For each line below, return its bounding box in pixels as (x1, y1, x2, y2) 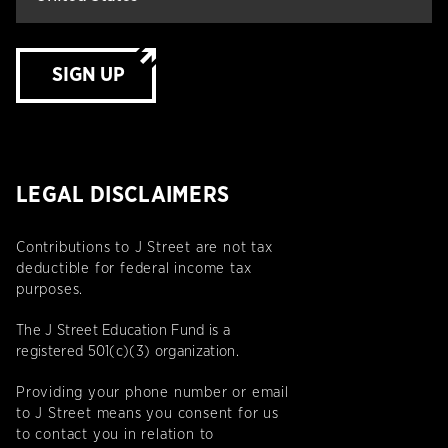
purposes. (16, 282, 84, 298)
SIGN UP (51, 65, 125, 86)
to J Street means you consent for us (16, 406, 279, 422)
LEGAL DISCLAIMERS (16, 184, 230, 207)
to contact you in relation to (16, 427, 215, 443)
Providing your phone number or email (16, 385, 289, 401)
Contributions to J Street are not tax (16, 240, 273, 256)
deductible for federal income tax (16, 261, 252, 277)
